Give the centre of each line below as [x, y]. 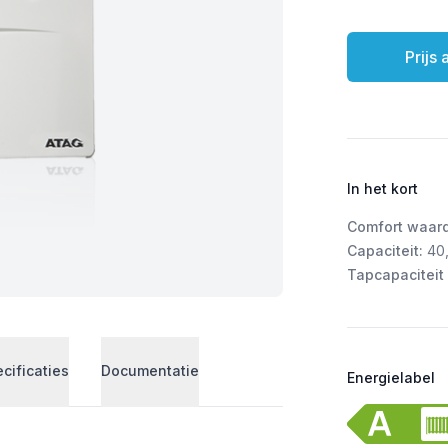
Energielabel [391, 377]
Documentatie [150, 370]
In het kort [383, 188]
